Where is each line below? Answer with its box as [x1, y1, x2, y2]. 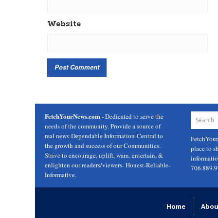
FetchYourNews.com [45, 111, 100, 121]
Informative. [45, 170, 76, 180]
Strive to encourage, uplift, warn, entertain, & [45, 151, 163, 160]
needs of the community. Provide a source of [45, 122, 161, 131]
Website [47, 19, 81, 30]
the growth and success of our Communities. [45, 141, 161, 150]
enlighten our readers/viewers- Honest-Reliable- [45, 161, 170, 170]
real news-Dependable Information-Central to [45, 131, 163, 141]
